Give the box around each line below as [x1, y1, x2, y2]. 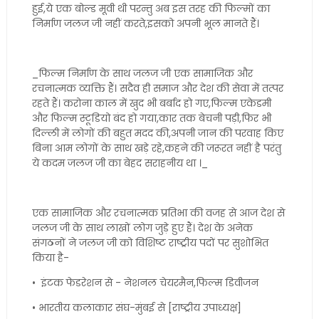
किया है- [31, 251, 69, 265]
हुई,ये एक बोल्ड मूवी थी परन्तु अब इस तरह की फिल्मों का [31, 1, 270, 16]
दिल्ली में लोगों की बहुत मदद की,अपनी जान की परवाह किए [31, 126, 283, 140]
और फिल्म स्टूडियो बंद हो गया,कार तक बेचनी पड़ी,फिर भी [31, 111, 271, 125]
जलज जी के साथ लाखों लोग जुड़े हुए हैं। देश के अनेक [31, 221, 253, 235]
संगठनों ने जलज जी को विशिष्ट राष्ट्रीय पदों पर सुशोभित [31, 236, 268, 250]
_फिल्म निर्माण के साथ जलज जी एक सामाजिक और [31, 66, 253, 80]
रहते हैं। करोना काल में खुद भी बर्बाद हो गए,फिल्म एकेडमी [31, 96, 271, 110]
